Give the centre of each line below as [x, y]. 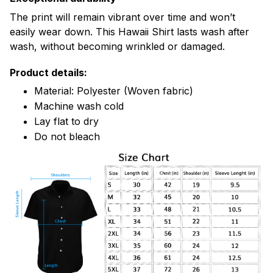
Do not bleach [67, 137]
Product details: [48, 72]
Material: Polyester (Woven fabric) [114, 91]
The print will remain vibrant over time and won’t [122, 17]
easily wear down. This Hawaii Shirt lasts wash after [129, 31]
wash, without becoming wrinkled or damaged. [117, 46]
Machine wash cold [79, 106]
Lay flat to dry [66, 122]
